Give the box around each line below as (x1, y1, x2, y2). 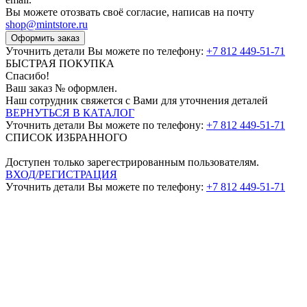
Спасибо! (5, 70, 49, 82)
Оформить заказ (11, 33, 79, 44)
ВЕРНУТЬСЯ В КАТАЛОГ (5, 107, 134, 119)
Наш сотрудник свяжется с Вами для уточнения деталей (5, 95, 268, 107)
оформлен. (68, 82, 117, 95)
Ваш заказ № (5, 82, 68, 95)
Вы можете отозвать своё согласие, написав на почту (5, 6, 254, 19)
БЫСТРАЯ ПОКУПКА (5, 58, 114, 70)
